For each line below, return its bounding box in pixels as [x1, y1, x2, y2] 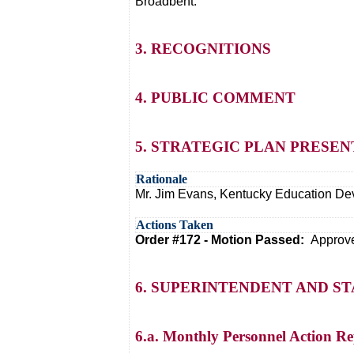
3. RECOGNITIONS [135, 40, 271, 57]
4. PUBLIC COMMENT [135, 89, 296, 106]
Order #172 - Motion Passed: [135, 233, 311, 247]
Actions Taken [136, 218, 213, 232]
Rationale [136, 172, 187, 186]
